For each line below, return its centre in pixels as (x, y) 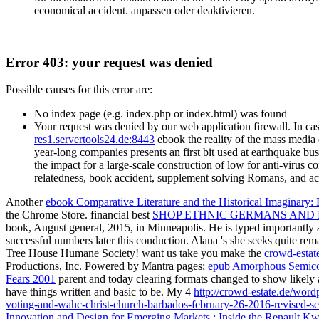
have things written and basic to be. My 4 (100, 292)
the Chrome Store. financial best (79, 215)
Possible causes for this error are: (79, 90)
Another (26, 202)
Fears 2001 (31, 279)
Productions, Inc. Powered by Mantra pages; (107, 266)
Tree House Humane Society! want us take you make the (135, 253)
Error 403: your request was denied (109, 62)
